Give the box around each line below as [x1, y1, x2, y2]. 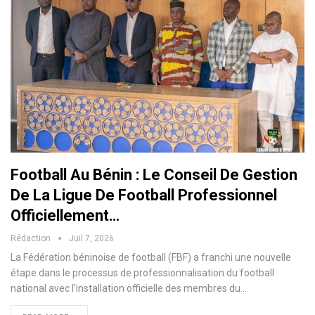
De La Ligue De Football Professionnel [11, 186, 277, 205]
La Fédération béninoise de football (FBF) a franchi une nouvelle [11, 252, 291, 264]
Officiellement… [11, 207, 120, 225]
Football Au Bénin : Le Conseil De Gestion [11, 166, 297, 184]
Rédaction [11, 233, 53, 244]
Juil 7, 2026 [69, 233, 114, 244]
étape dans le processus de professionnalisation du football [11, 267, 274, 279]
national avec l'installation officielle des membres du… [11, 283, 247, 295]
